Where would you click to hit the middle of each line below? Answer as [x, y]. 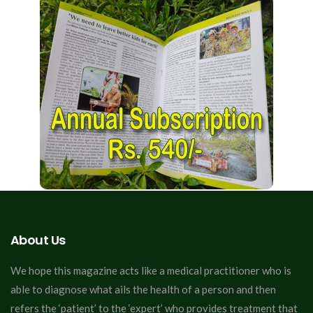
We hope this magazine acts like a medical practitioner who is [151, 270]
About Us [38, 240]
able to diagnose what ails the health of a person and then [143, 289]
